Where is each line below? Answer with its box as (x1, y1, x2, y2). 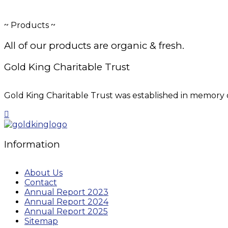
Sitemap (24, 216, 58, 226)
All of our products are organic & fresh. (4, 40, 184, 52)
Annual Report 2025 (24, 207, 108, 217)
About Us (24, 168, 63, 178)
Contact (24, 178, 57, 188)
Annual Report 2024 (24, 197, 108, 207)
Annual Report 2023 (24, 187, 108, 197)
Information (4, 138, 60, 151)
